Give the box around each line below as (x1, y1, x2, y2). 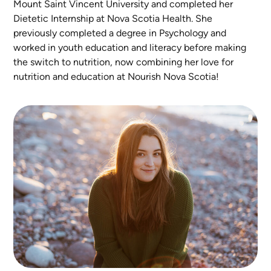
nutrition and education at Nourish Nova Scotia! (13, 71, 220, 83)
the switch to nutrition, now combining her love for (13, 56, 234, 68)
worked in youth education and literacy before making (13, 42, 247, 54)
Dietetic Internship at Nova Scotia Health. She (13, 13, 213, 25)
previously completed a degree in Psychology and (13, 27, 227, 39)
